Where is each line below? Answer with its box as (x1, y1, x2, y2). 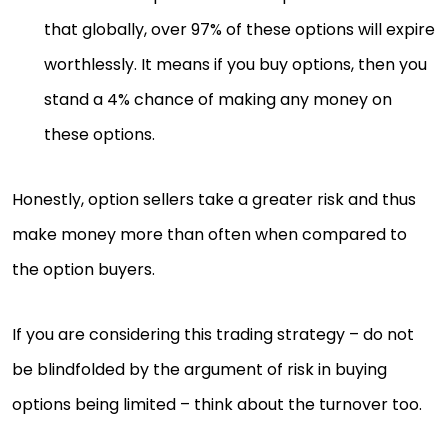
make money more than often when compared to (12, 223, 407, 246)
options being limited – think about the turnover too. (12, 393, 422, 416)
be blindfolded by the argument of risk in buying (12, 358, 387, 381)
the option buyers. (12, 258, 159, 281)
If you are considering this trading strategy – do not (12, 323, 414, 346)
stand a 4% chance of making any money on (44, 88, 392, 111)
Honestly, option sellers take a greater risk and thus (12, 188, 416, 211)
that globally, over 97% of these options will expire (44, 18, 435, 41)
